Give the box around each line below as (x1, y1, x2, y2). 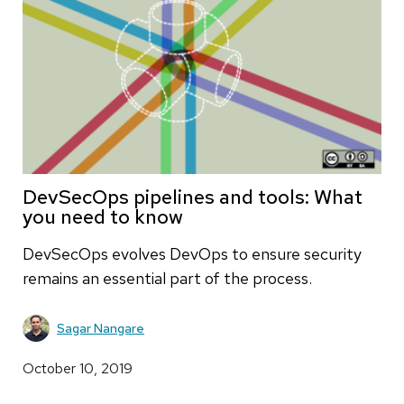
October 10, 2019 (23, 359, 133, 379)
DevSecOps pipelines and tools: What (23, 184, 363, 211)
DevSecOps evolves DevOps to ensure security (23, 243, 362, 265)
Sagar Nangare (57, 319, 144, 336)
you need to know (23, 204, 183, 231)
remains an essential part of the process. (23, 268, 312, 289)
